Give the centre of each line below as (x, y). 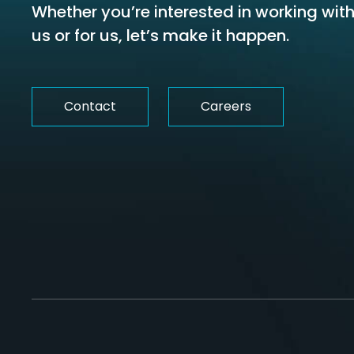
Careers (226, 107)
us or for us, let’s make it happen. (160, 36)
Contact (90, 107)
